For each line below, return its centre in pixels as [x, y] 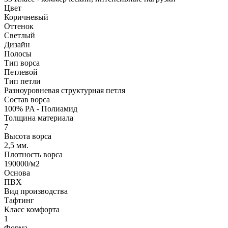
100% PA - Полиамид [41, 108]
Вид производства [36, 191]
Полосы [18, 53]
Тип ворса [22, 63]
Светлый [20, 35]
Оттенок [19, 26]
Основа [17, 173]
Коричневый [26, 17]
